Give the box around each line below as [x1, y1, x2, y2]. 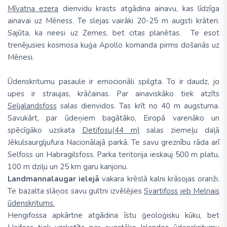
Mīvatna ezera [8, 4, 59, 14]
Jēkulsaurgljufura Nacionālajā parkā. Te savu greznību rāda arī [8, 137, 219, 148]
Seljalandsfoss [8, 101, 57, 111]
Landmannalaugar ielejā [8, 174, 100, 184]
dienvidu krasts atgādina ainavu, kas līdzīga [58, 4, 220, 14]
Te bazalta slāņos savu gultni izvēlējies [8, 186, 144, 197]
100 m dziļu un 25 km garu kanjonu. [8, 162, 128, 172]
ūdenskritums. [8, 198, 55, 209]
